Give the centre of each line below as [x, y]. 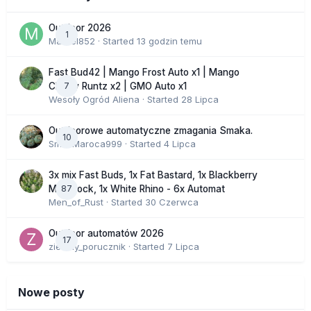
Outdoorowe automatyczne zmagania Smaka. [151, 131]
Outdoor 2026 [80, 28]
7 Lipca [183, 247]
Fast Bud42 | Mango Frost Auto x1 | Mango [144, 73]
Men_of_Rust [76, 202]
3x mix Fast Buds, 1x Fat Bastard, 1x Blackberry [153, 175]
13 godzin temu [169, 41]
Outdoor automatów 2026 [106, 234]
